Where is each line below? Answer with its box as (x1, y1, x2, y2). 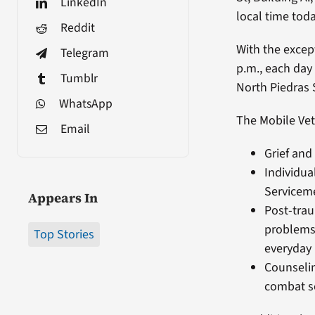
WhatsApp (58, 95, 112, 113)
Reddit (60, 19, 95, 37)
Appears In (27, 189, 98, 207)
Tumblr (60, 70, 98, 88)
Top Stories (33, 226, 94, 244)
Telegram (60, 44, 109, 63)
